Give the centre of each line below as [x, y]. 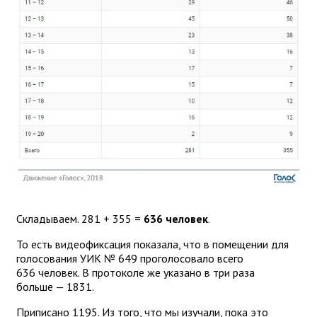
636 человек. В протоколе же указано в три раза [136, 272]
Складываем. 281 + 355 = [80, 218]
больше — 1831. [55, 286]
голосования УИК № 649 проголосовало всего [130, 258]
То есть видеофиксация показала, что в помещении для [152, 244]
